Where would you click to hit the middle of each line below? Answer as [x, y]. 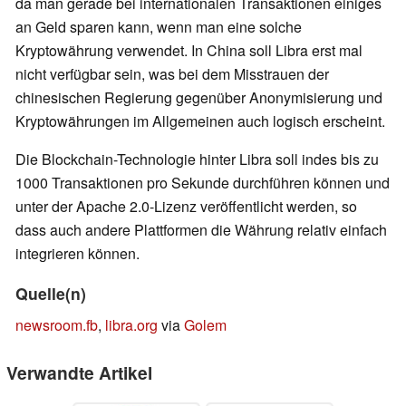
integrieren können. [77, 254]
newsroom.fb [57, 325]
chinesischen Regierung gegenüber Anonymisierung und [199, 98]
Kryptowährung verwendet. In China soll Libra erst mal [189, 51]
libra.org [131, 325]
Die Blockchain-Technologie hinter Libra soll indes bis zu [197, 159]
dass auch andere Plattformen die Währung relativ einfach [201, 230]
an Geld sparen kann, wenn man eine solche [159, 27]
